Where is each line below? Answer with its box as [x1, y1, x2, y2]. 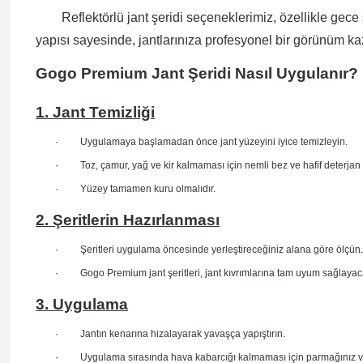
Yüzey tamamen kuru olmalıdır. [80, 182, 216, 194]
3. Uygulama [36, 295, 128, 313]
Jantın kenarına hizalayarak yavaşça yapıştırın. [80, 327, 285, 340]
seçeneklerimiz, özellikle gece [183, 10, 359, 24]
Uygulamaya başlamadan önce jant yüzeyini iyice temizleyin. [80, 135, 348, 147]
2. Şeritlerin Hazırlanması [36, 211, 220, 228]
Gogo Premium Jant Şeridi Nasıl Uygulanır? [36, 64, 358, 82]
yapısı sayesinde [36, 32, 132, 47]
